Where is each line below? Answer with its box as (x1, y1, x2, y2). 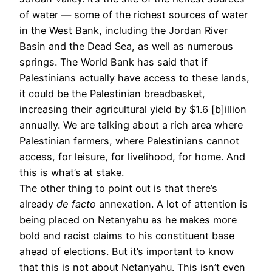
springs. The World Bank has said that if (19, 55, 208, 68)
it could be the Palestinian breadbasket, (19, 87, 205, 100)
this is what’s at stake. (19, 166, 124, 178)
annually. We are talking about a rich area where (19, 118, 243, 131)
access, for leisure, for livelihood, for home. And (19, 150, 245, 163)
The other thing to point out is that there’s (19, 182, 217, 194)
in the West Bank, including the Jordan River (19, 24, 228, 36)
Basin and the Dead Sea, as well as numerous (19, 39, 233, 52)
